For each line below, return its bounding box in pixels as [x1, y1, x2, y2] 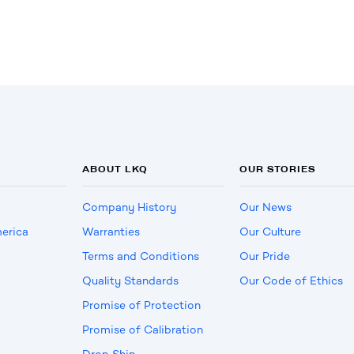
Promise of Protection [81, 298, 201, 312]
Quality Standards [81, 273, 179, 288]
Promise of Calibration [81, 322, 203, 337]
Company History [81, 200, 176, 214]
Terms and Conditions [81, 249, 199, 263]
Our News [239, 200, 292, 214]
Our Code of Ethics [239, 273, 343, 288]
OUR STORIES [239, 162, 315, 175]
